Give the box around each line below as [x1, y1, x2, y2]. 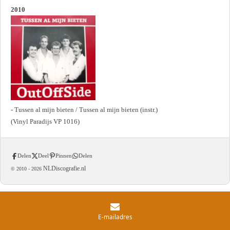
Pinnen [55, 152, 72, 159]
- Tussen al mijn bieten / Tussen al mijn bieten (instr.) [11, 106, 158, 113]
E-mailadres [98, 212, 132, 221]
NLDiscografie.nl [42, 165, 86, 172]
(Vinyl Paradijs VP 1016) [11, 118, 80, 125]
